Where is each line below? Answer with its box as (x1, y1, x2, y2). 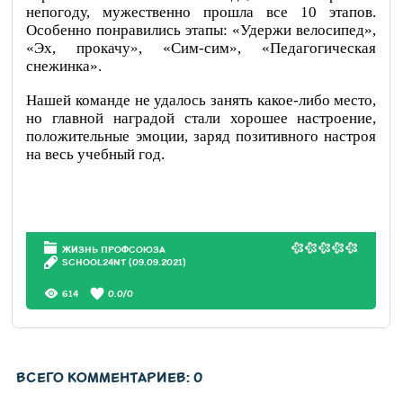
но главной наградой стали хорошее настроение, (26, 110, 377, 127)
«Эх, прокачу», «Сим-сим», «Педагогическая (26, 40, 377, 57)
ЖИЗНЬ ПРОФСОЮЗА (62, 244, 166, 255)
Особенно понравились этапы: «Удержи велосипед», (26, 22, 377, 39)
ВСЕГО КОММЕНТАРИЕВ (16, 369, 187, 387)
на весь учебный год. (26, 146, 166, 163)
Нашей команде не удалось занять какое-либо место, (26, 92, 377, 109)
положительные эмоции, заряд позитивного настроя (26, 128, 377, 145)
